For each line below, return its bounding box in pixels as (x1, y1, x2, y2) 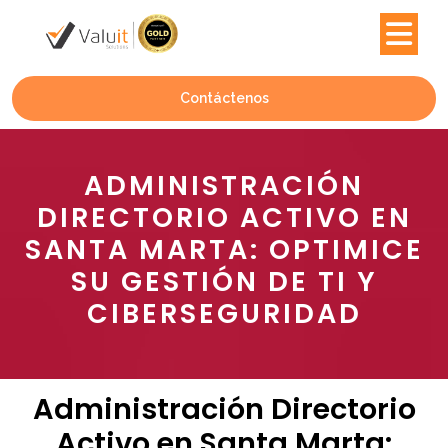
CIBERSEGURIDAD (86, 295, 362, 333)
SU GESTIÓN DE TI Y (70, 263, 378, 301)
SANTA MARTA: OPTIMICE (24, 231, 424, 269)
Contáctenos (179, 90, 269, 107)
